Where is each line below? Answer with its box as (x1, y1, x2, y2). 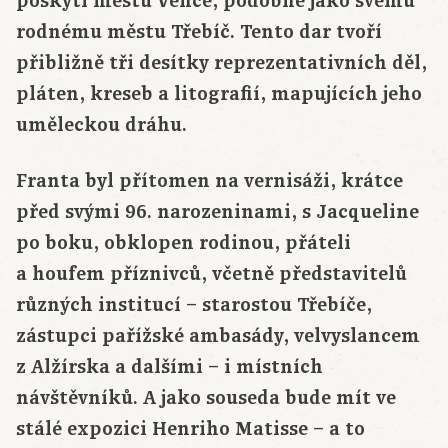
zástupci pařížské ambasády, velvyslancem (16, 323, 420, 350)
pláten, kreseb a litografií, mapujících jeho (16, 81, 422, 108)
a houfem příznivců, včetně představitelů (16, 261, 407, 288)
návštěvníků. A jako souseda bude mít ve (16, 385, 396, 412)
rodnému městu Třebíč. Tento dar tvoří (16, 19, 382, 46)
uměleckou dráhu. (16, 112, 187, 139)
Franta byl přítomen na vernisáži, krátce (16, 168, 403, 195)
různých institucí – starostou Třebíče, (16, 292, 372, 319)
